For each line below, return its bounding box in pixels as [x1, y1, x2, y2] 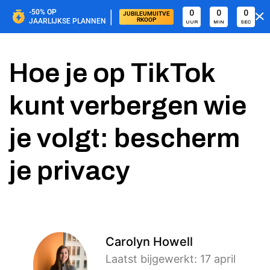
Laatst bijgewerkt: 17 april [105, 252, 236, 265]
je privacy [9, 155, 130, 185]
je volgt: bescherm [9, 123, 240, 152]
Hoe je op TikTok [9, 58, 215, 87]
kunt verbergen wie [9, 90, 246, 120]
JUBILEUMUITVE [122, 10, 170, 17]
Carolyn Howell [105, 234, 193, 249]
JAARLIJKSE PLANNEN [28, 16, 106, 25]
